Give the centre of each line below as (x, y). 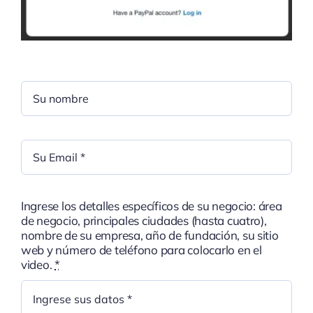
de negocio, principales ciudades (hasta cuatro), (144, 221)
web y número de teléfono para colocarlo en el (141, 250)
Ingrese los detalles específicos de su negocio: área (151, 206)
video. (38, 265)
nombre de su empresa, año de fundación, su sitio (150, 235)
